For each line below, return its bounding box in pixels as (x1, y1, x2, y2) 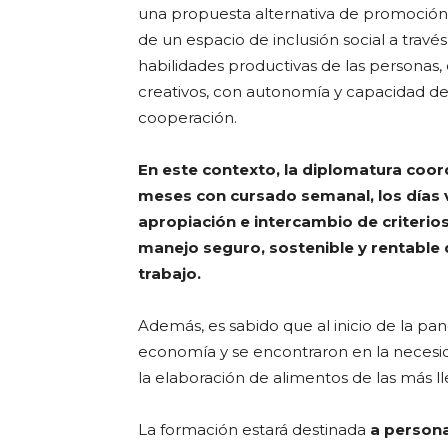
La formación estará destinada (138, 420, 370, 439)
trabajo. (138, 264, 201, 283)
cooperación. (138, 108, 237, 127)
